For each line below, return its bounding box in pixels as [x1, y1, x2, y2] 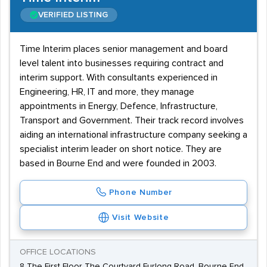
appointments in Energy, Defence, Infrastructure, [20, 101, 218, 111]
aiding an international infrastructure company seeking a [20, 130, 247, 139]
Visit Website [112, 213, 169, 222]
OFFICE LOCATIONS [20, 248, 96, 256]
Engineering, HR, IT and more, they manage [20, 87, 194, 97]
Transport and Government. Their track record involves [20, 116, 244, 125]
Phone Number [108, 188, 173, 197]
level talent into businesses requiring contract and [20, 58, 223, 68]
